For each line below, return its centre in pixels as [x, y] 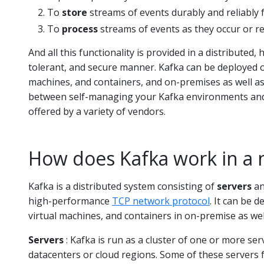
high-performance [70, 201]
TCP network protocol [161, 201]
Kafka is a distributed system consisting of [123, 186]
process [80, 29]
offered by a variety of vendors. [97, 111]
